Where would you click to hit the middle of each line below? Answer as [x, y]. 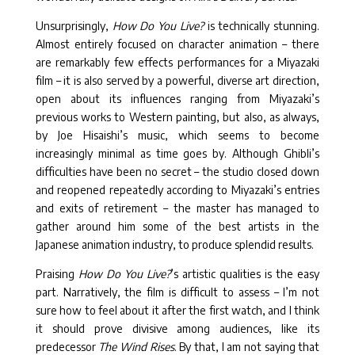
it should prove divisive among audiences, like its [177, 329]
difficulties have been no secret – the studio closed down [177, 172]
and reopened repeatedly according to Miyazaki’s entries [177, 190]
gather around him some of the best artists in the [177, 227]
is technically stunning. [261, 26]
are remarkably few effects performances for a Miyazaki [177, 63]
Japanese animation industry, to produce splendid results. [174, 245]
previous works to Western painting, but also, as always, [177, 117]
